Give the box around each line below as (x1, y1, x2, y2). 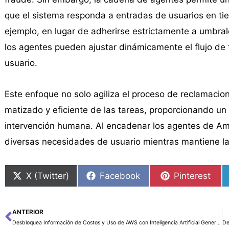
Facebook (100, 170, 141, 181)
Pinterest (174, 170, 211, 181)
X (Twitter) (26, 170, 69, 181)
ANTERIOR (12, 208, 43, 216)
